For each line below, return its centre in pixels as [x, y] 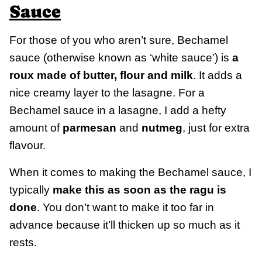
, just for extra [216, 127]
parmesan [89, 127]
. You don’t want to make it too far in [125, 207]
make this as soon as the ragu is [139, 189]
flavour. [27, 145]
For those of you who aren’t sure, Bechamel [119, 40]
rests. [23, 242]
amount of [36, 127]
